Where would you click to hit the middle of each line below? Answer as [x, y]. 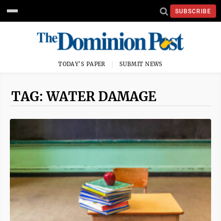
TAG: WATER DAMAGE [84, 96]
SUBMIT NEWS [141, 64]
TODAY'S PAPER [82, 64]
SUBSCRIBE [193, 11]
